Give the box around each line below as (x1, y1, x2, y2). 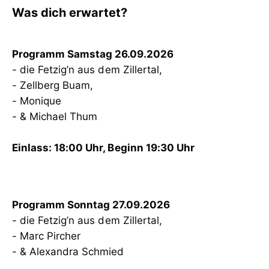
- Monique (12, 95, 62, 107)
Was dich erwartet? (12, 5, 128, 20)
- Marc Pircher (12, 230, 81, 242)
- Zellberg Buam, (12, 79, 94, 91)
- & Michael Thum (12, 110, 98, 122)
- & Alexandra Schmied (12, 246, 124, 258)
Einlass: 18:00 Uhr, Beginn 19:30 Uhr (12, 142, 195, 154)
